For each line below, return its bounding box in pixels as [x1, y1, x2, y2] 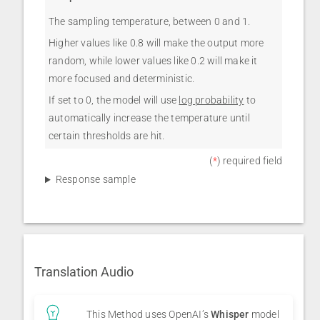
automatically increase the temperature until [49, 112, 250, 124]
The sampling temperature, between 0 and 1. [49, 16, 251, 28]
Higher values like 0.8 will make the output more [49, 37, 264, 49]
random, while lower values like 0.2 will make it [49, 55, 258, 67]
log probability [179, 94, 244, 106]
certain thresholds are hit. [49, 130, 165, 142]
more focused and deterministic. [49, 73, 195, 85]
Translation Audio [34, 264, 134, 280]
